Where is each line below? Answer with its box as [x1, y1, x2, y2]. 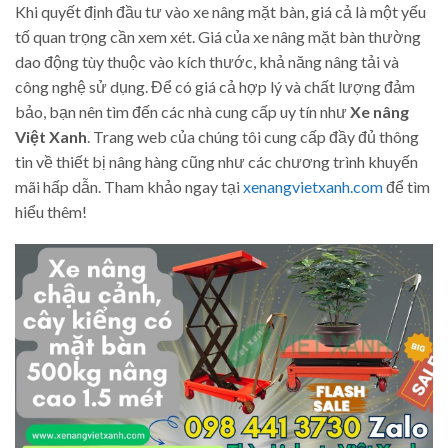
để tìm [383, 176, 430, 196]
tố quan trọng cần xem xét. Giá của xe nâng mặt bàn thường [15, 26, 421, 46]
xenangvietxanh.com [243, 176, 383, 196]
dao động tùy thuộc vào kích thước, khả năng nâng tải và [15, 51, 399, 71]
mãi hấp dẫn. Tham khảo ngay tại [15, 176, 243, 196]
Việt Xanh [15, 126, 87, 146]
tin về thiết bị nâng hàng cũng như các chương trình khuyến [15, 151, 418, 171]
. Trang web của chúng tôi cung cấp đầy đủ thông [87, 126, 419, 146]
